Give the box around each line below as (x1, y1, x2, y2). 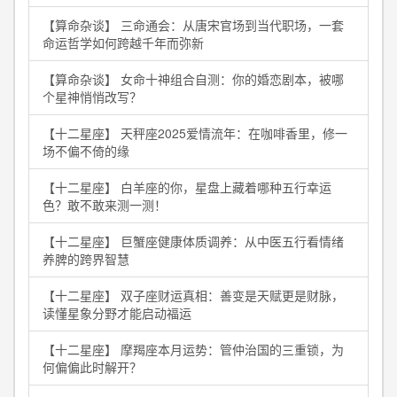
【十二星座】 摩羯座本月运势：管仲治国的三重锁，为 (43, 340, 344, 358)
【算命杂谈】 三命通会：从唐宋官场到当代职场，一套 (43, 16, 344, 34)
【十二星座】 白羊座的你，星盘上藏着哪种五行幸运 (43, 178, 331, 196)
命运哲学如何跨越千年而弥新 (43, 34, 204, 51)
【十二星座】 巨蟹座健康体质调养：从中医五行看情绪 (43, 232, 344, 250)
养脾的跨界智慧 (43, 250, 129, 268)
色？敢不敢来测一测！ (43, 196, 167, 214)
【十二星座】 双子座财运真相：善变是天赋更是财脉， (43, 286, 344, 304)
